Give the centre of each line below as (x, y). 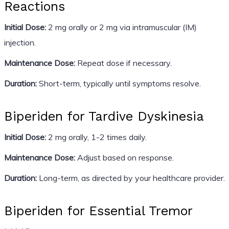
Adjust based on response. (124, 157)
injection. (20, 42)
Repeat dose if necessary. (123, 63)
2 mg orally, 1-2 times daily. (96, 137)
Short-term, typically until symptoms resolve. (119, 83)
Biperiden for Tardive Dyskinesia (104, 116)
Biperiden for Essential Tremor (98, 211)
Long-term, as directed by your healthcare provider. (131, 178)
